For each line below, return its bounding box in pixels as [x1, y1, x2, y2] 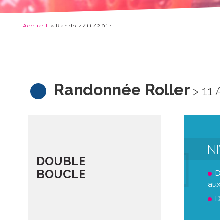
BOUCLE [36, 166, 86, 181]
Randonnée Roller [54, 81, 190, 99]
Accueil [23, 22, 48, 29]
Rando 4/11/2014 [56, 22, 113, 29]
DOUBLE [36, 153, 86, 168]
